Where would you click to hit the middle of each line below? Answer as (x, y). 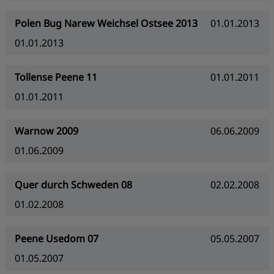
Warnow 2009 (46, 131)
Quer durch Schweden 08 (73, 185)
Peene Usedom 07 (57, 239)
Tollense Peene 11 (56, 77)
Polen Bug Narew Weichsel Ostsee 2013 (106, 23)
